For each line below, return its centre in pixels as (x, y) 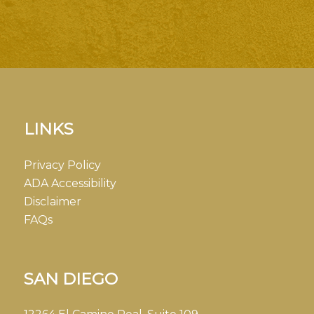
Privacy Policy (62, 165)
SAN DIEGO (70, 279)
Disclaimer (52, 201)
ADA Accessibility (70, 183)
